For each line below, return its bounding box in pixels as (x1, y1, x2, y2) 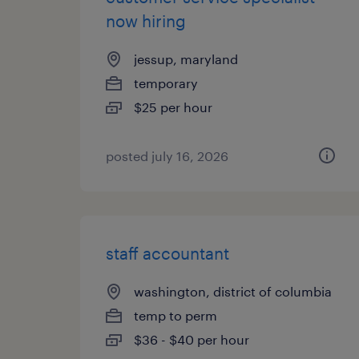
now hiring (106, 11, 186, 30)
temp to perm (134, 308, 217, 323)
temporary (134, 75, 198, 91)
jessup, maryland (134, 51, 238, 67)
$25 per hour (134, 99, 212, 115)
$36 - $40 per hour (134, 332, 249, 347)
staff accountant (106, 244, 229, 263)
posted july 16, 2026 (106, 148, 228, 163)
